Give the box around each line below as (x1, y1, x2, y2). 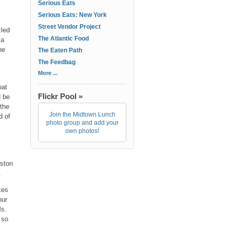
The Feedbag (38, 59, 75, 66)
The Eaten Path (38, 47, 82, 54)
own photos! (65, 127, 99, 135)
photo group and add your (46, 119, 119, 126)
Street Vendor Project (38, 23, 101, 30)
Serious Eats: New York (38, 11, 107, 18)
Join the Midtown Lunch (49, 111, 116, 118)
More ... (38, 70, 57, 76)
